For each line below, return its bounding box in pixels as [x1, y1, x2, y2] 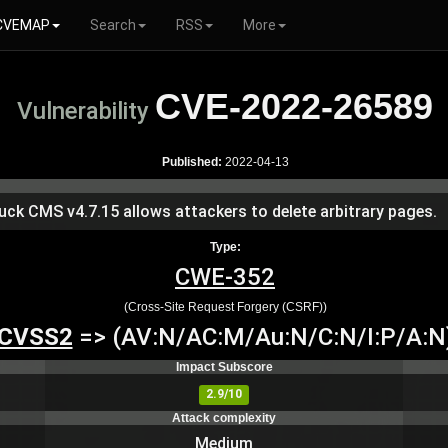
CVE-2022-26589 [155, 86, 433, 127]
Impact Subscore [175, 360, 273, 374]
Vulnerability [17, 97, 155, 125]
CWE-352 [175, 263, 275, 291]
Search [90, 17, 136, 33]
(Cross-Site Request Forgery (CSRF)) [123, 300, 327, 314]
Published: [161, 155, 222, 169]
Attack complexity [172, 411, 276, 425]
